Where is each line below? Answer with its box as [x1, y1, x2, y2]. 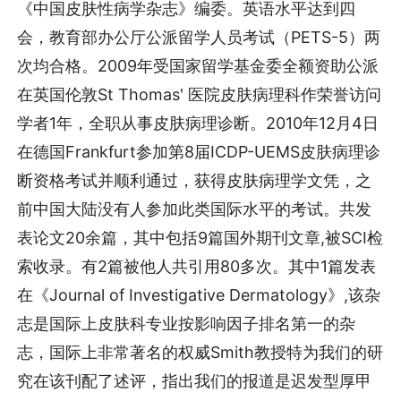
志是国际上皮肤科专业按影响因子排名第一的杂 [17, 313, 356, 333]
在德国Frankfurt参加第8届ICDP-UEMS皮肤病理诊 [17, 141, 381, 161]
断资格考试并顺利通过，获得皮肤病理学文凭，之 [17, 170, 372, 190]
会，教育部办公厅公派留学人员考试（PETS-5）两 [17, 27, 381, 47]
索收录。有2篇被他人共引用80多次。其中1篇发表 [17, 256, 377, 276]
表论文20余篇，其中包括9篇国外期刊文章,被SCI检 [17, 227, 384, 247]
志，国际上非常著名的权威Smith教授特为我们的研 [17, 342, 384, 362]
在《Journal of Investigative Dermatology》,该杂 [17, 285, 381, 304]
